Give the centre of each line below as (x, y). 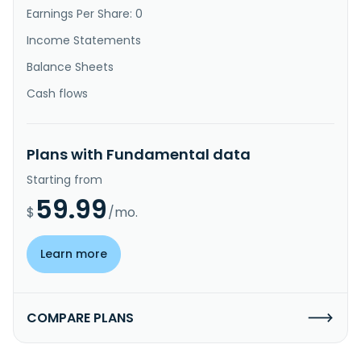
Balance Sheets (70, 66)
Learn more (74, 253)
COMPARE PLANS (80, 317)
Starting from (64, 179)
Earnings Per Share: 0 (85, 13)
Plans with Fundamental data (139, 154)
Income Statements (84, 40)
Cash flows (57, 93)
